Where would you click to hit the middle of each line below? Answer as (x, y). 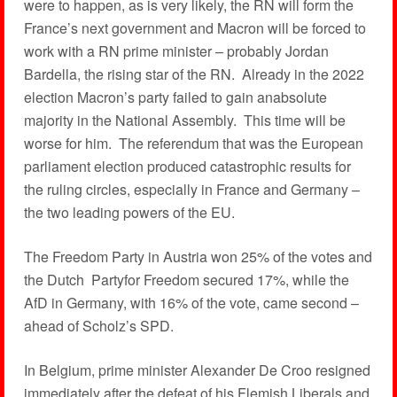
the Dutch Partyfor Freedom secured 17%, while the (186, 280)
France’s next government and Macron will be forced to (195, 28)
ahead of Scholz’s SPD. (98, 326)
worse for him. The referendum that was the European (193, 143)
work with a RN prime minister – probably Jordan (176, 51)
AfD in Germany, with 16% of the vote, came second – (191, 303)
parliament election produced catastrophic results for (187, 166)
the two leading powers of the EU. (129, 212)
